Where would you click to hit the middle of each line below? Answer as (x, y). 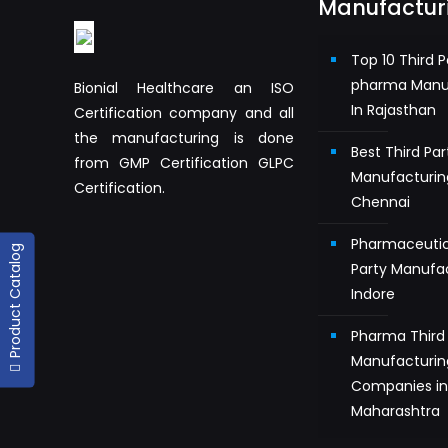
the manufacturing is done (184, 138)
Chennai (381, 202)
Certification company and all (184, 113)
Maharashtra (396, 411)
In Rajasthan (394, 110)
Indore (373, 294)
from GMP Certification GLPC (184, 163)
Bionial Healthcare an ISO (184, 88)
